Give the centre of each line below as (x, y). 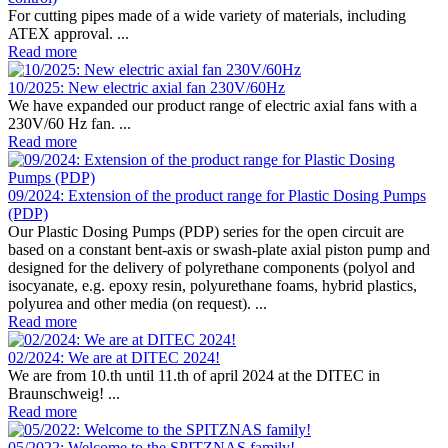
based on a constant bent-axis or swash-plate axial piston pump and (219, 250)
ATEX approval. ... (68, 34)
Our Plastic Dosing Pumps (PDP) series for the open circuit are (206, 232)
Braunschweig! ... (64, 394)
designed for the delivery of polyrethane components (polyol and (211, 268)
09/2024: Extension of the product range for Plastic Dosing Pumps (217, 196)
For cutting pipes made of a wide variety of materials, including (207, 16)
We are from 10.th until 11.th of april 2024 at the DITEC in (194, 376)
